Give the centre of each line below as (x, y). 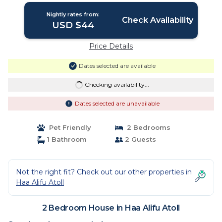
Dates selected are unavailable (117, 103)
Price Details (111, 46)
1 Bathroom (66, 139)
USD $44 (73, 25)
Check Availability (157, 20)
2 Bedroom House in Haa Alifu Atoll (111, 208)
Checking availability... (117, 84)
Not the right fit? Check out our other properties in (104, 172)
